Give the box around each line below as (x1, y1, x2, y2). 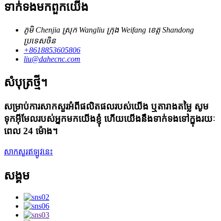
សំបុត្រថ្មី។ (4, 76, 47, 89)
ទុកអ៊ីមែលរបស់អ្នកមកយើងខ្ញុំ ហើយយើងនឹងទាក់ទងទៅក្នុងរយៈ (4, 113, 215, 124)
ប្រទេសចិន (24, 37, 56, 45)
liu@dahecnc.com (24, 55, 80, 64)
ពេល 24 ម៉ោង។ (4, 125, 58, 136)
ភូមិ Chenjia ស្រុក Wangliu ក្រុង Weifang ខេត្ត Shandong (24, 26, 194, 35)
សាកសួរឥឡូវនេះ (4, 147, 53, 156)
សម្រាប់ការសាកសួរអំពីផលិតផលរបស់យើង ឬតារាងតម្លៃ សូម (4, 101, 209, 111)
